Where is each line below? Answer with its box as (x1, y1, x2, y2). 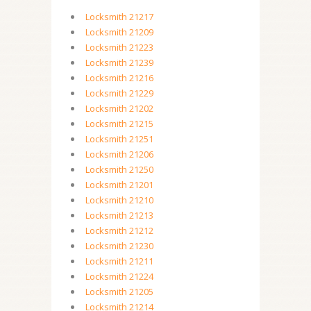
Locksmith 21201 (85, 178, 153, 191)
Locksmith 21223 (85, 41, 153, 53)
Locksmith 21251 (85, 133, 153, 145)
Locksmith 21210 (85, 194, 153, 206)
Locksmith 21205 (85, 285, 153, 298)
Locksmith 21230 (85, 239, 153, 252)
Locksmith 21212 (85, 224, 153, 237)
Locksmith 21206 (85, 148, 153, 160)
